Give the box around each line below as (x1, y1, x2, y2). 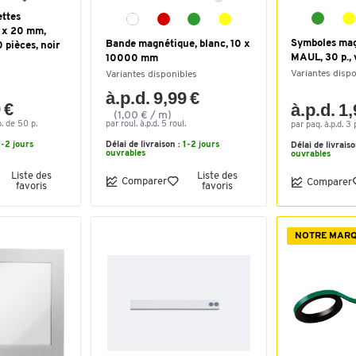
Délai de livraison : (106, 141, 183, 149)
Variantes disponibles (106, 70, 197, 79)
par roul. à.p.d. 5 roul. (106, 120, 186, 129)
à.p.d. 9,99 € (106, 88, 200, 108)
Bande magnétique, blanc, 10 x (106, 39, 250, 49)
